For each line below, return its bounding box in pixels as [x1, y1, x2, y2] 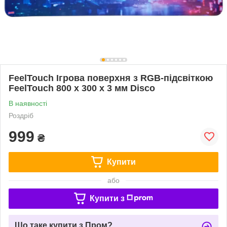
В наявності [9, 99, 47, 107]
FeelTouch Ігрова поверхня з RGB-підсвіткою [9, 72, 213, 83]
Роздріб [9, 111, 33, 120]
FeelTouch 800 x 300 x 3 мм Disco [9, 83, 155, 93]
